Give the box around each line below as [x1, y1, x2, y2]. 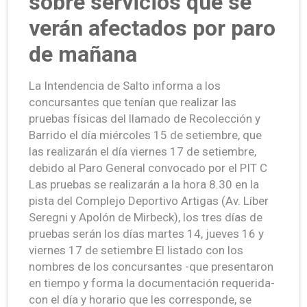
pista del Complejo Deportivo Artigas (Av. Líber [29, 193, 269, 208]
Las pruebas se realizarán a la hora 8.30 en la [29, 177, 259, 191]
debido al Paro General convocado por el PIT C [29, 160, 267, 175]
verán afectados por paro [29, 14, 275, 41]
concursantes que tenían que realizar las [29, 95, 236, 109]
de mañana [29, 40, 137, 67]
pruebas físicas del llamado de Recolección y [29, 111, 260, 125]
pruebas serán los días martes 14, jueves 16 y [29, 226, 264, 241]
